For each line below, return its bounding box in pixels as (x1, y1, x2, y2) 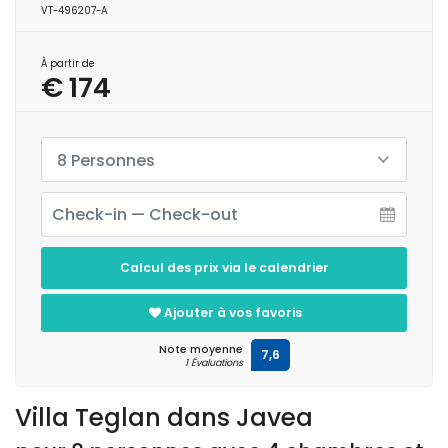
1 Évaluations (184, 355, 243, 369)
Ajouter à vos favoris (163, 303, 302, 321)
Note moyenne (158, 341, 243, 357)
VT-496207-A (41, 3, 108, 17)
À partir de (41, 56, 95, 70)
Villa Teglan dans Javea (15, 399, 313, 435)
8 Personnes (57, 148, 155, 172)
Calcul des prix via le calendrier (119, 258, 329, 276)
